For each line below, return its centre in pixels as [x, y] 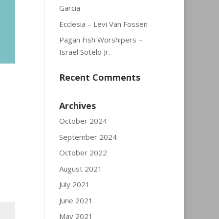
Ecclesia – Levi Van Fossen [103, 24]
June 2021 [76, 200]
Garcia [69, 8]
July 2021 [74, 184]
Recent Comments [99, 77]
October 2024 [83, 121]
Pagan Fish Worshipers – [100, 40]
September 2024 [88, 137]
